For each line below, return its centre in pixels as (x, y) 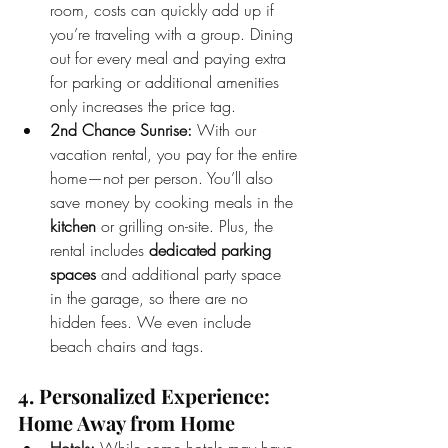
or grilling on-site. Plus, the (187, 225)
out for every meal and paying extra (170, 57)
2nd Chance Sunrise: (121, 129)
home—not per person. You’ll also (164, 177)
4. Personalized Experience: (146, 395)
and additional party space (191, 273)
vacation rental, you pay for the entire (176, 153)
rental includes (99, 249)
